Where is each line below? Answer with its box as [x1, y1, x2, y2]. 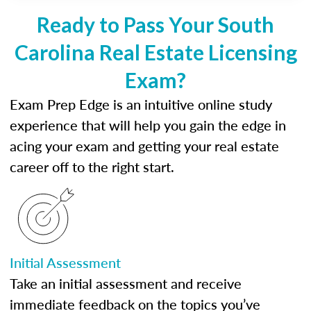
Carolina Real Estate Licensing [14, 40, 297, 65]
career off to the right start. [10, 157, 174, 176]
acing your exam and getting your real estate [10, 136, 279, 155]
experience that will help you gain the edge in [10, 115, 286, 135]
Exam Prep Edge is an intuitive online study [10, 94, 272, 114]
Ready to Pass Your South [37, 12, 274, 37]
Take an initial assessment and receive [10, 274, 242, 293]
